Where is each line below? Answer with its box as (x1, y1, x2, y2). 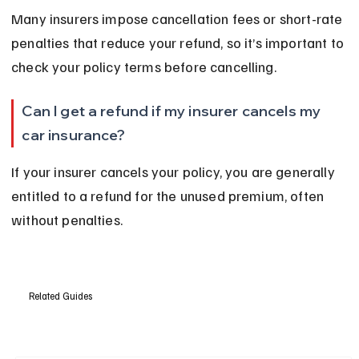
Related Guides (28, 288, 92, 302)
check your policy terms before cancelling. (11, 58, 276, 76)
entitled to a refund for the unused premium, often (11, 187, 328, 205)
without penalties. (11, 211, 123, 229)
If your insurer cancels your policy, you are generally (11, 163, 338, 181)
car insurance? (22, 126, 126, 145)
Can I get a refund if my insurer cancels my (22, 102, 325, 121)
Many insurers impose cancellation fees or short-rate (11, 10, 346, 28)
